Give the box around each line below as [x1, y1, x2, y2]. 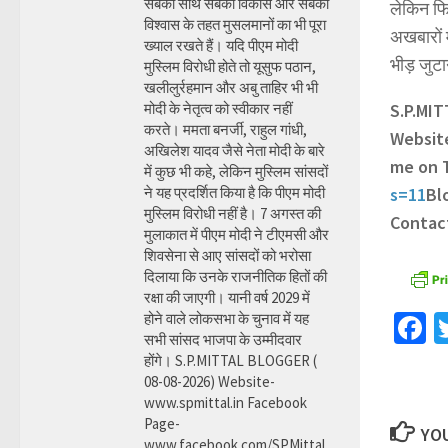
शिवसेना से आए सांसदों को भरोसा [144, 246, 311, 265]
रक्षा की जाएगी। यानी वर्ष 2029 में [144, 288, 310, 307]
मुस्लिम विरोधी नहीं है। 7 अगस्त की [144, 204, 321, 223]
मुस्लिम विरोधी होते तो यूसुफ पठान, [144, 57, 316, 76]
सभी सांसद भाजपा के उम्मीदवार [144, 330, 302, 349]
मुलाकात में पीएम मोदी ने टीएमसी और [144, 225, 329, 244]
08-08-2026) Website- [144, 372, 275, 391]
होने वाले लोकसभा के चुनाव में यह [144, 309, 309, 328]
